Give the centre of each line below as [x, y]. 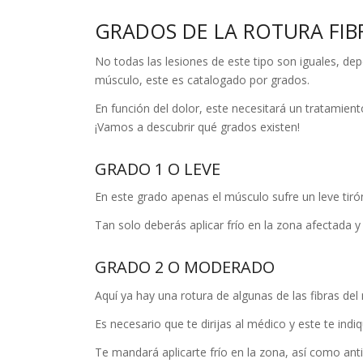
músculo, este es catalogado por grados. [203, 79]
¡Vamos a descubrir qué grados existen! [198, 126]
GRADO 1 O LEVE [158, 169]
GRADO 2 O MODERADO [185, 267]
